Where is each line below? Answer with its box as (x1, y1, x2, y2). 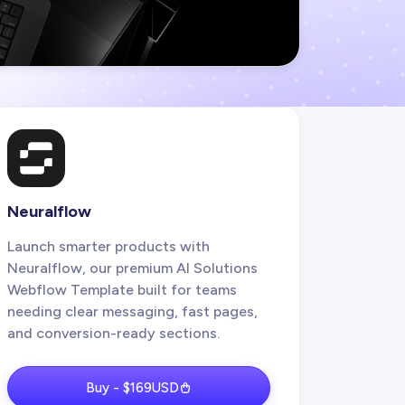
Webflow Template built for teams (6, 280, 237, 298)
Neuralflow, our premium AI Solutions (6, 259, 258, 277)
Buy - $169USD (85, 379, 179, 396)
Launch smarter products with (6, 237, 210, 255)
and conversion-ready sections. (6, 324, 220, 342)
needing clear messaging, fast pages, (6, 302, 258, 320)
